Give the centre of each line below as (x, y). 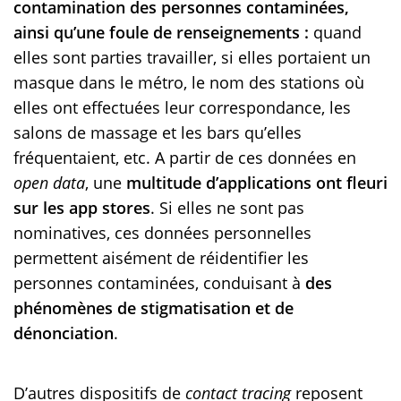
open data (49, 183)
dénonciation (64, 333)
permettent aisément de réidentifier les (161, 258)
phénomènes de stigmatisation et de (154, 308)
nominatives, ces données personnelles (162, 233)
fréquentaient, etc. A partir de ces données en (185, 158)
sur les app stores (82, 208)
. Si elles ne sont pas (227, 208)
